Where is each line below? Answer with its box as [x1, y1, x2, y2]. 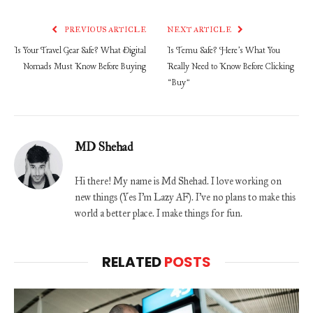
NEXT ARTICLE [167, 24, 233, 34]
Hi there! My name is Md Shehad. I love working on [75, 175, 282, 187]
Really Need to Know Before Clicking [167, 61, 294, 73]
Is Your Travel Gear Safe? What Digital [14, 45, 146, 57]
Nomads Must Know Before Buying [23, 61, 146, 73]
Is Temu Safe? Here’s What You [167, 45, 280, 57]
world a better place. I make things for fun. [75, 207, 242, 219]
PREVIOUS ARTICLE [62, 24, 146, 34]
